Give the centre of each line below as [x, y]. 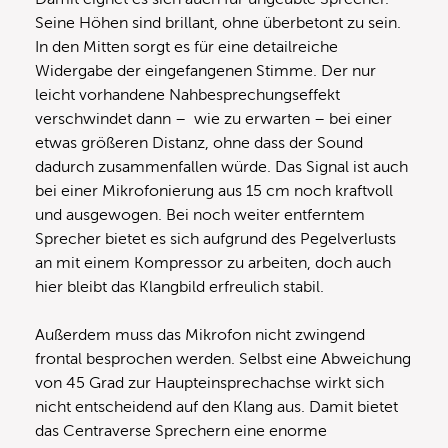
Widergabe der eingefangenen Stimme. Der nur [205, 70]
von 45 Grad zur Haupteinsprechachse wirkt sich [209, 382]
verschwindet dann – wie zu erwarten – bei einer [213, 118]
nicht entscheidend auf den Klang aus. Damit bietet [216, 406]
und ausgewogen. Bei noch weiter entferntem [200, 214]
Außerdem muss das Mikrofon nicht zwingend [200, 334]
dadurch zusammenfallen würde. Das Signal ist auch [221, 166]
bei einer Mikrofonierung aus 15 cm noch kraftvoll [214, 190]
